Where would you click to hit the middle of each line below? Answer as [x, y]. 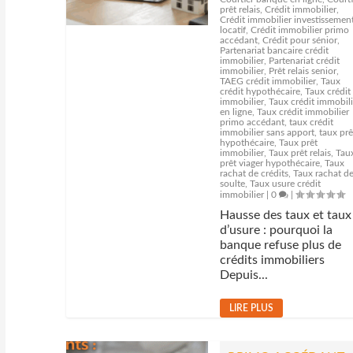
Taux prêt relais [300, 153]
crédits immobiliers [273, 260]
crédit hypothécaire [260, 91]
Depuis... [244, 275]
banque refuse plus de [281, 245]
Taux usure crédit [286, 184]
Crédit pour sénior [300, 40]
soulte [233, 184]
